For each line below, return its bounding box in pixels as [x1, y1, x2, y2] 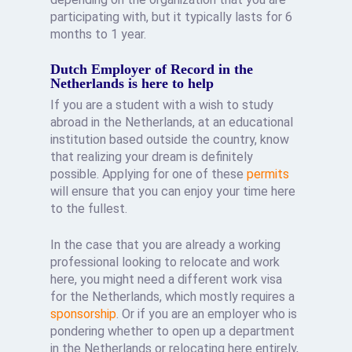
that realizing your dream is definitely [50, 149, 254, 165]
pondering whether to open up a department [50, 324, 295, 339]
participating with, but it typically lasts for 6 [50, 9, 293, 25]
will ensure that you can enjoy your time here [50, 184, 296, 200]
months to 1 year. [50, 27, 147, 42]
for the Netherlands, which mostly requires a [50, 289, 295, 305]
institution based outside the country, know [50, 132, 290, 148]
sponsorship [50, 306, 117, 322]
